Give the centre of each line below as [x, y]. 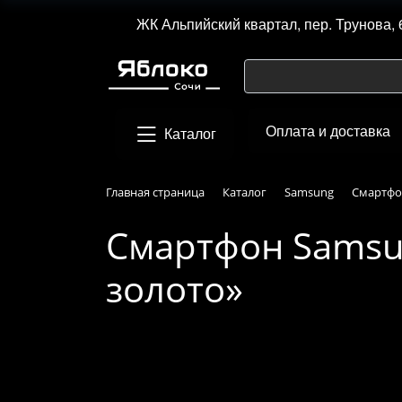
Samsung [309, 192]
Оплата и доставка [328, 131]
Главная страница [155, 192]
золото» [175, 288]
